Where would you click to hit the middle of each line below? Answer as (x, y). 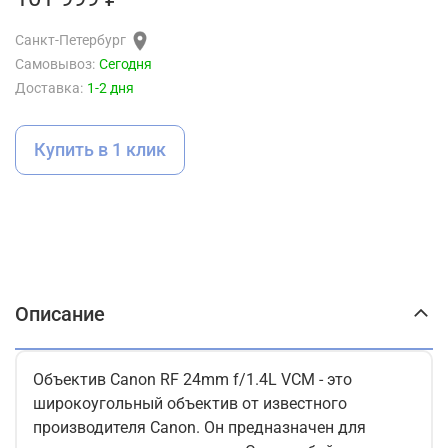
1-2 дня (110, 88)
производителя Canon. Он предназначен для (199, 428)
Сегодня (125, 64)
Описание (60, 314)
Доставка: (49, 88)
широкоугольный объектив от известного (190, 404)
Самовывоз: (55, 64)
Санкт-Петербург (70, 40)
